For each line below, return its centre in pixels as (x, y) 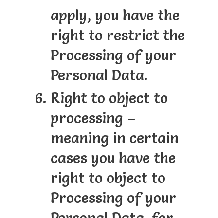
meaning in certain (114, 138)
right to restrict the (118, 36)
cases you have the (113, 158)
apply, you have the (115, 16)
